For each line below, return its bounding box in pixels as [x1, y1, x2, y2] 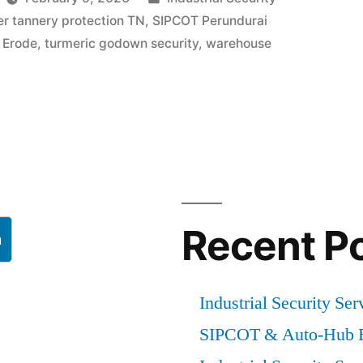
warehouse [206, 36, 272, 51]
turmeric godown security [45, 36, 199, 51]
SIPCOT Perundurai [152, 13, 268, 28]
